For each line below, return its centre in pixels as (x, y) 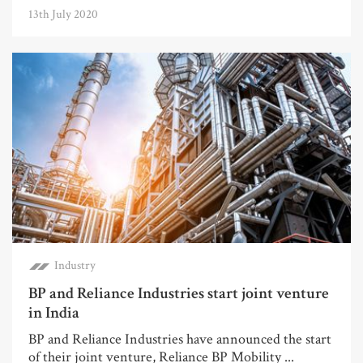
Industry (75, 265)
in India (54, 312)
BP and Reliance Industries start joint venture (179, 293)
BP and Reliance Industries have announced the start (180, 339)
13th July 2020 (63, 14)
